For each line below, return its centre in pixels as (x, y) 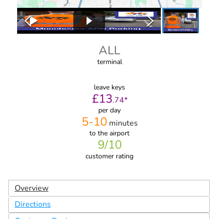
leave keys (109, 88)
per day (109, 110)
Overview (32, 188)
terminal (109, 62)
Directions (33, 205)
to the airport (109, 133)
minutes (123, 123)
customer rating (109, 156)
